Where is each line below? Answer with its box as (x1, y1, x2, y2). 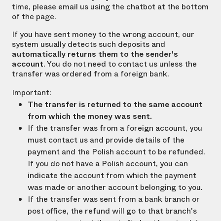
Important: (12, 87, 51, 99)
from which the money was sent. (28, 110, 152, 122)
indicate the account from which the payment (28, 170, 196, 182)
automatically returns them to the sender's (12, 48, 178, 60)
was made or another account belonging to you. (28, 182, 203, 193)
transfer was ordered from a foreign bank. (12, 68, 169, 80)
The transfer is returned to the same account (28, 99, 203, 110)
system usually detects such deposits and (12, 38, 165, 50)
